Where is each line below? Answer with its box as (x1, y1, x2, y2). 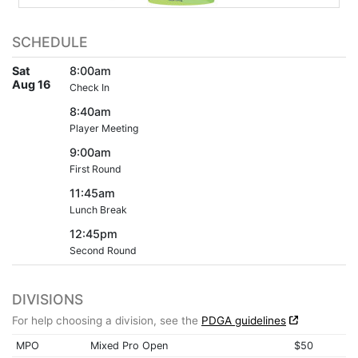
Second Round (70, 244, 137, 257)
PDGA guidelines (201, 313, 286, 327)
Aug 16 (12, 77, 51, 91)
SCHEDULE (12, 33, 88, 50)
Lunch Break (70, 203, 127, 216)
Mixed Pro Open (89, 339, 168, 352)
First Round (70, 162, 121, 175)
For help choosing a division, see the (12, 313, 201, 327)
